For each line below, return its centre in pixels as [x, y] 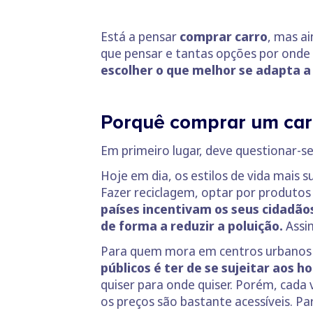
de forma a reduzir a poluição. [192, 226]
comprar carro [222, 36]
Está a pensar [139, 36]
